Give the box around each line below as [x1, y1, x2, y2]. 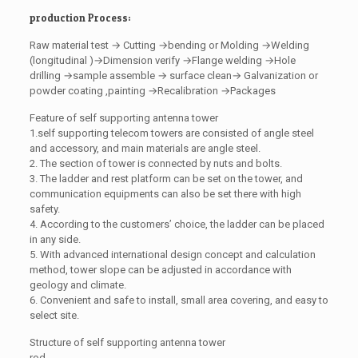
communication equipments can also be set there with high [29, 187, 301, 200]
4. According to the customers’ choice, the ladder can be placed [29, 217, 324, 230]
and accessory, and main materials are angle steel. [29, 141, 261, 154]
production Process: [29, 10, 131, 24]
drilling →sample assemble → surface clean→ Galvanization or [29, 69, 318, 82]
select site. [29, 308, 79, 321]
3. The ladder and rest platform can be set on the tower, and [29, 172, 303, 185]
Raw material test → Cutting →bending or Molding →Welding [29, 38, 309, 51]
